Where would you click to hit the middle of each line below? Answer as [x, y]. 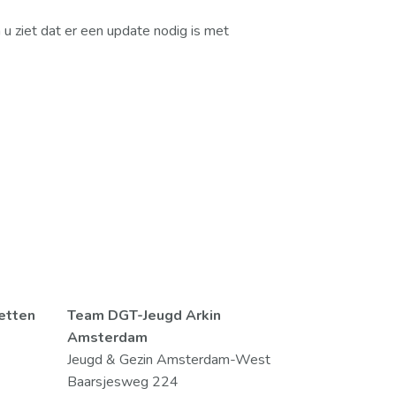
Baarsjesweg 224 [123, 382]
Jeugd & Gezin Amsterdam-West [169, 360]
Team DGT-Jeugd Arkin [144, 316]
